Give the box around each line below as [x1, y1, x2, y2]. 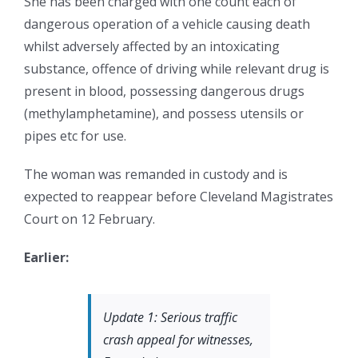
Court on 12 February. [24, 210, 155, 228]
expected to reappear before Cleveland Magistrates [24, 188, 333, 205]
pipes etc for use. [24, 127, 126, 145]
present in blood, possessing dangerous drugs [24, 82, 304, 100]
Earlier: [24, 249, 69, 266]
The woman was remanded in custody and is [24, 165, 288, 183]
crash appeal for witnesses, [103, 331, 253, 348]
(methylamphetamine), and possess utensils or [24, 105, 304, 122]
